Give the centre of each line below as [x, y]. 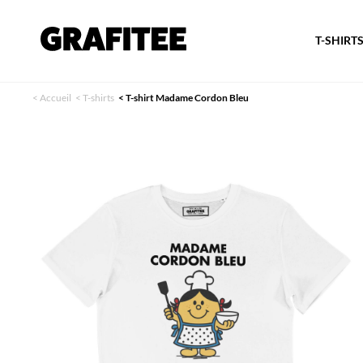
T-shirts [98, 98]
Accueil [56, 98]
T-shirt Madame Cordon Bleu [187, 98]
